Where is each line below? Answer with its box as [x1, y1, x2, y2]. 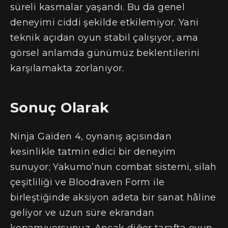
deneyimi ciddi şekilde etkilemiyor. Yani [10, 17, 199, 28]
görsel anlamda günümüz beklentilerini [10, 47, 200, 59]
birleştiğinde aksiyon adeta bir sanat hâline [10, 191, 216, 203]
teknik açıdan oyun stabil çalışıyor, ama [10, 32, 198, 44]
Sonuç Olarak [10, 99, 109, 117]
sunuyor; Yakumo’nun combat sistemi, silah [10, 161, 217, 173]
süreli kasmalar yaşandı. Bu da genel [10, 2, 185, 13]
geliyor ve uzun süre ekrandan [10, 207, 155, 218]
